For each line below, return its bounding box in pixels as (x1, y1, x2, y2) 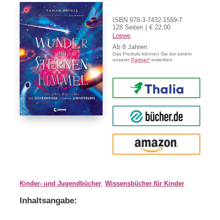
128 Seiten (112, 23, 143, 31)
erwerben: (150, 56, 174, 62)
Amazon (140, 139, 172, 149)
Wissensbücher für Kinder (105, 179, 185, 187)
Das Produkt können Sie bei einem (112, 51, 192, 56)
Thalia (144, 83, 168, 93)
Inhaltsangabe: (20, 195, 78, 205)
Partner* (131, 56, 150, 62)
